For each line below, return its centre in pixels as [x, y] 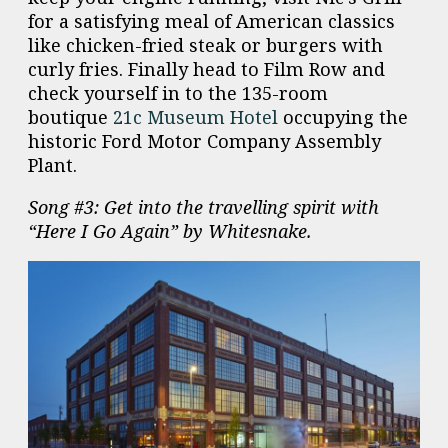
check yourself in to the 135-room [178, 92]
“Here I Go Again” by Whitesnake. [170, 230]
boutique [70, 116]
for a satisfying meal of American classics [211, 20]
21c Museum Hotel [195, 116]
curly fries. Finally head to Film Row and [206, 68]
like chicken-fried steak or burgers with [205, 44]
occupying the [343, 116]
